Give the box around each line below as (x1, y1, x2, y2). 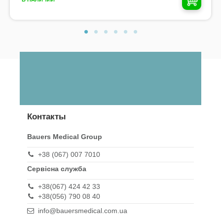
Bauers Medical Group (27, 133, 102, 141)
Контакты (27, 112, 66, 122)
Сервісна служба (27, 164, 86, 173)
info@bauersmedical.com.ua (38, 206, 128, 215)
